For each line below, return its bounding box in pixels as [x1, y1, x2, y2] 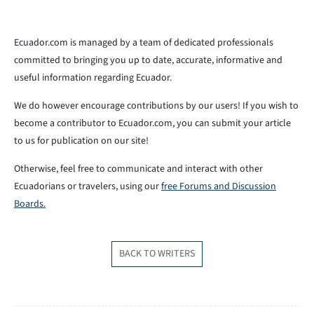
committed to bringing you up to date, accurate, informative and [14, 53, 282, 67]
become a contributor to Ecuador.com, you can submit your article [14, 116, 291, 130]
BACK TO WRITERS [119, 247, 195, 261]
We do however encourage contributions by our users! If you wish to [14, 99, 299, 113]
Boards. [14, 197, 46, 211]
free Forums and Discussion [161, 179, 276, 193]
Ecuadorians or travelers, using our [14, 179, 161, 193]
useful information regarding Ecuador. [14, 71, 172, 85]
